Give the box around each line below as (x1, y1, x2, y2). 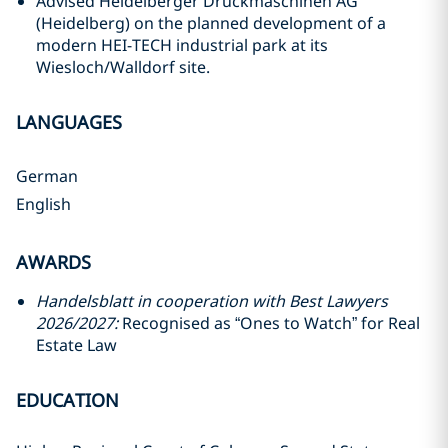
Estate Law (36, 334, 117, 356)
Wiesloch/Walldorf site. (36, 56, 210, 78)
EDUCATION (16, 388, 119, 412)
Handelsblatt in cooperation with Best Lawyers (36, 290, 388, 312)
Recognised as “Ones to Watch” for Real (118, 312, 420, 334)
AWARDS (16, 250, 91, 274)
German (16, 165, 78, 187)
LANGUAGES (16, 110, 122, 134)
